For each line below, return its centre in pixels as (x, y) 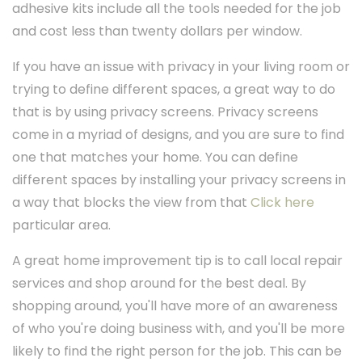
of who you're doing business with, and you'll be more (179, 329)
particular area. (61, 225)
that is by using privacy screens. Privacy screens (165, 112)
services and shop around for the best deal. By (159, 284)
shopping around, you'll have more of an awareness (175, 306)
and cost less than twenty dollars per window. (157, 32)
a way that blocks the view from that (131, 203)
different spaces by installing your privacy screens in (179, 180)
